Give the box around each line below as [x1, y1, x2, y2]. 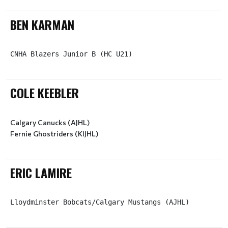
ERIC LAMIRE [10, 163, 72, 182]
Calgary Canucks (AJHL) [10, 118, 90, 127]
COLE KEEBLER [10, 83, 79, 102]
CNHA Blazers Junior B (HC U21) [10, 50, 132, 58]
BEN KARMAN [10, 15, 74, 34]
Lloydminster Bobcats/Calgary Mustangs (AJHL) [10, 198, 189, 206]
